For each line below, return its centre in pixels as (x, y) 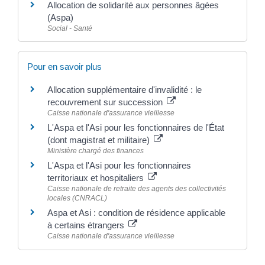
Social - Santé (70, 29)
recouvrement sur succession (106, 102)
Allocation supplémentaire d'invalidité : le (125, 90)
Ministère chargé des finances (96, 151)
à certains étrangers (87, 225)
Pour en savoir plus (64, 67)
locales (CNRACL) (77, 198)
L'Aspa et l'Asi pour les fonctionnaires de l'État (136, 128)
